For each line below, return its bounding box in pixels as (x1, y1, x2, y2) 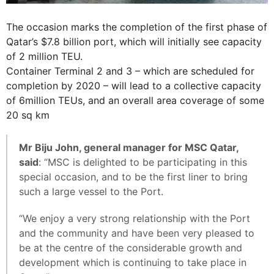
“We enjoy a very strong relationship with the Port (19, 212, 250, 224)
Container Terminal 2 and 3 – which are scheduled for (6, 65, 254, 77)
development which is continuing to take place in (19, 256, 246, 268)
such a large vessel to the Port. (19, 185, 163, 198)
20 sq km (6, 109, 50, 121)
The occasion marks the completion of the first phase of (6, 21, 267, 33)
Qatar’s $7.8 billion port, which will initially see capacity (6, 35, 262, 48)
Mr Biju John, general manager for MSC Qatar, (19, 141, 239, 154)
